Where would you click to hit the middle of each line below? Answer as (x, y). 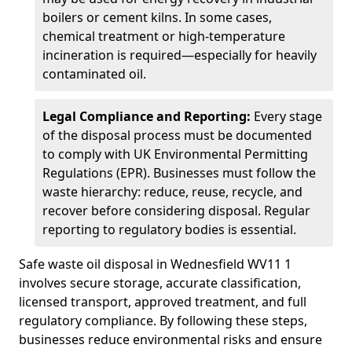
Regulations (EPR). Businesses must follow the (179, 173)
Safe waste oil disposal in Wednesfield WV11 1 (155, 264)
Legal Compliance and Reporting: (147, 116)
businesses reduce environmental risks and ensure (170, 339)
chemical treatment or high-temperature (164, 36)
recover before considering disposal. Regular (176, 211)
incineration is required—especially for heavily (180, 55)
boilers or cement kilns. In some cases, (157, 17)
